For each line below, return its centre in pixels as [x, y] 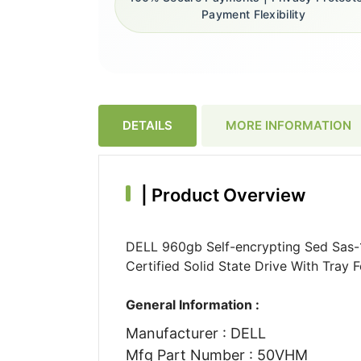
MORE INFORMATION [288, 125]
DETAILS [147, 125]
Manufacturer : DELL [195, 333]
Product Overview [226, 195]
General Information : [192, 304]
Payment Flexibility [253, 15]
